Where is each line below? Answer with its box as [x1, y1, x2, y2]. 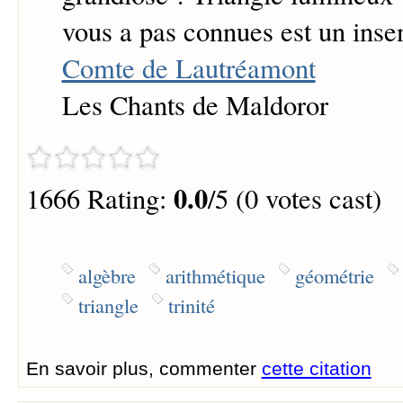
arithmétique [165, 261, 265, 289]
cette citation [261, 357, 372, 379]
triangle [77, 291, 139, 318]
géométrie [294, 261, 374, 289]
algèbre [77, 261, 136, 289]
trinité [167, 291, 215, 318]
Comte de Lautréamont [61, 49, 316, 87]
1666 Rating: [25, 180, 174, 218]
